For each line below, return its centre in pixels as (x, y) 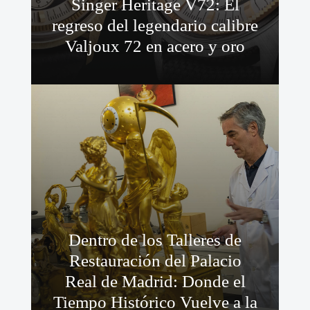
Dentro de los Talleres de (155, 240)
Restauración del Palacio (155, 261)
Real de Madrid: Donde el (155, 282)
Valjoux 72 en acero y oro (155, 46)
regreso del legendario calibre (155, 26)
